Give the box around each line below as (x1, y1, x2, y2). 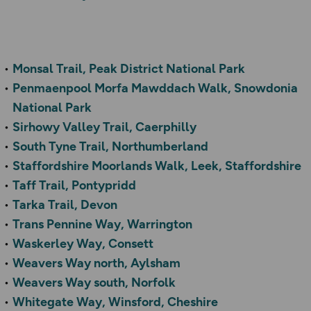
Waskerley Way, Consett (12, 236, 153, 252)
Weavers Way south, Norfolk (12, 275, 176, 291)
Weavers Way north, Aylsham (12, 255, 180, 271)
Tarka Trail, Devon (12, 197, 117, 213)
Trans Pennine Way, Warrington (12, 217, 192, 233)
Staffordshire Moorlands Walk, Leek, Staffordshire (12, 158, 301, 174)
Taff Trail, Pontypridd (12, 178, 136, 194)
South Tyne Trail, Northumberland (12, 139, 208, 155)
